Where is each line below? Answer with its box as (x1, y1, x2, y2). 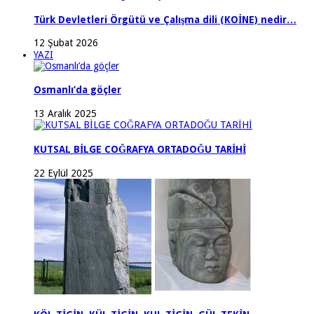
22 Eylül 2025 (34, 167, 93, 179)
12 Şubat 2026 (34, 37, 98, 49)
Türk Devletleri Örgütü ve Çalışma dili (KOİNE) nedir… (34, 13, 296, 25)
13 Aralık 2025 (34, 107, 97, 119)
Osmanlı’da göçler (34, 84, 121, 96)
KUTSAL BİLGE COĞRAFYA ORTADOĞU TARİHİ (34, 144, 246, 156)
